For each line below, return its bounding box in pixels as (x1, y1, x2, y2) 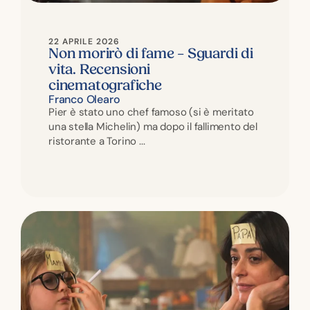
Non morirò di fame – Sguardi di (48, 45, 253, 62)
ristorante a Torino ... (48, 134, 145, 147)
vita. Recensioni (48, 61, 150, 78)
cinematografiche (48, 77, 162, 94)
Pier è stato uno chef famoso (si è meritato (48, 105, 254, 118)
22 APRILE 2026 (48, 36, 120, 46)
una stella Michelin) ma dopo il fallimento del (48, 120, 257, 133)
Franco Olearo (48, 92, 120, 106)
